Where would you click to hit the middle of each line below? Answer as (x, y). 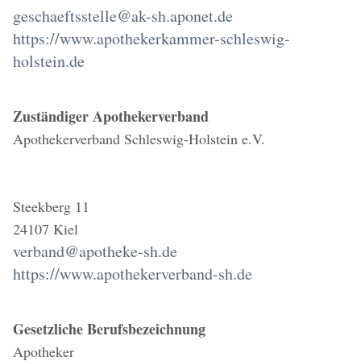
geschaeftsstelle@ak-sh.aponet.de (123, 16)
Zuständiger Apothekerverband (111, 116)
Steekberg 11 (51, 206)
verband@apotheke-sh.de (95, 251)
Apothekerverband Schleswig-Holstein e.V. (139, 139)
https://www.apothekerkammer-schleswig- (151, 38)
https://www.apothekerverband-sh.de (133, 274)
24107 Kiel (46, 229)
